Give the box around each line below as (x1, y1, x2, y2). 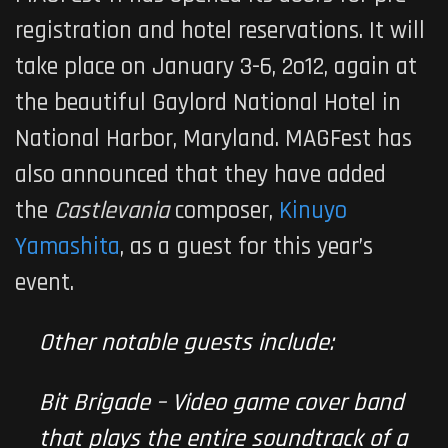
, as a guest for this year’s (120, 230, 373, 263)
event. (15, 266, 74, 299)
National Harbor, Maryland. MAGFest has (15, 122, 412, 155)
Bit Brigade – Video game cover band (39, 386, 404, 419)
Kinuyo (279, 194, 347, 227)
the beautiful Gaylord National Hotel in (15, 86, 401, 119)
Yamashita (15, 230, 120, 263)
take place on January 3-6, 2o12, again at (15, 50, 417, 83)
